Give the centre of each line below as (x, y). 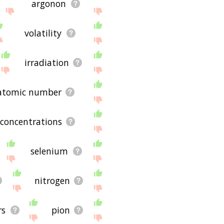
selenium (49, 151)
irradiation (46, 62)
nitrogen (52, 180)
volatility (43, 33)
